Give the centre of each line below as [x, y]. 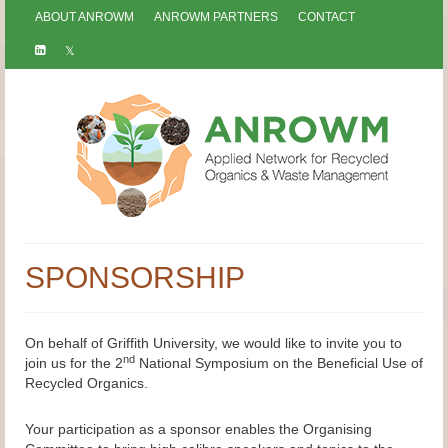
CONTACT [326, 17]
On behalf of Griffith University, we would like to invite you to [213, 343]
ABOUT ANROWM [84, 17]
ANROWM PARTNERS [216, 17]
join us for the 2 [74, 363]
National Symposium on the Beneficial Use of [279, 363]
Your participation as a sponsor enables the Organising [198, 429]
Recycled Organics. [86, 383]
